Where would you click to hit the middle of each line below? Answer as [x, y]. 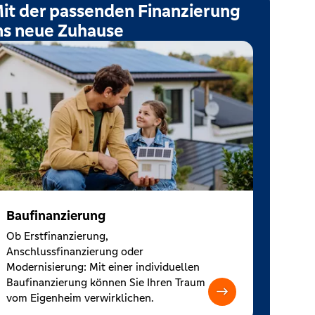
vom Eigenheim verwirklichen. [80, 297]
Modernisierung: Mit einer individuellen [103, 266]
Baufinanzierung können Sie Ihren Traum [105, 282]
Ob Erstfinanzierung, [57, 236]
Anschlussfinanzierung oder [75, 251]
